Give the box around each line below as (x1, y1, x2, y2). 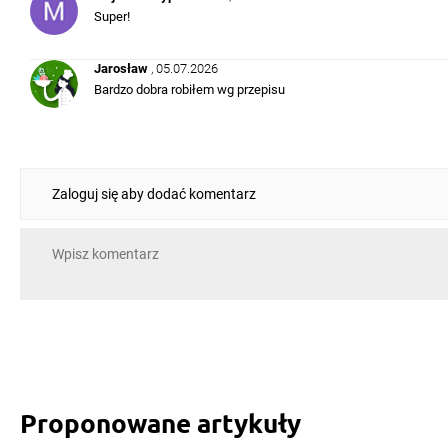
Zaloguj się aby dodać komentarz (52, 186, 256, 202)
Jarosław (94, 61, 151, 76)
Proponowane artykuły (20, 406, 301, 439)
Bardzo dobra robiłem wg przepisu (94, 82, 285, 97)
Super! (94, 9, 130, 24)
